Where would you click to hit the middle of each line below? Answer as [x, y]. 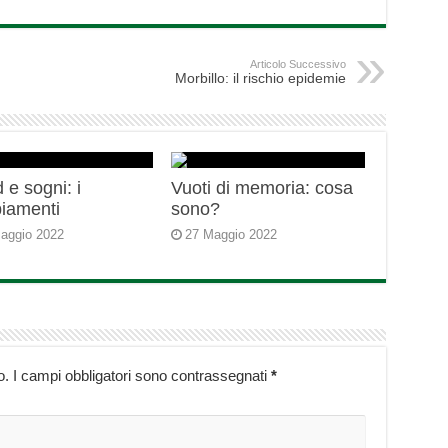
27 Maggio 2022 [231, 235]
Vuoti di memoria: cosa [262, 188]
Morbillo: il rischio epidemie [260, 78]
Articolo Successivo [297, 64]
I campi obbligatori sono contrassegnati [141, 376]
